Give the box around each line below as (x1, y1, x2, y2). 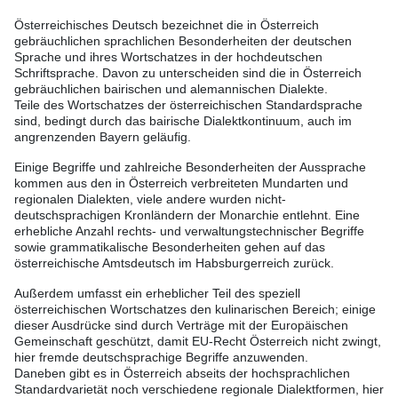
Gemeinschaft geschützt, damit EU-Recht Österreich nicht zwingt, (14, 334, 381, 349)
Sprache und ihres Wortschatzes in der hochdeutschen (14, 50, 322, 65)
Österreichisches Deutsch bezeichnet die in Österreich (14, 18, 319, 33)
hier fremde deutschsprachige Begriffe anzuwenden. (14, 350, 308, 365)
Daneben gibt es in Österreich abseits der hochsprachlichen (14, 366, 350, 381)
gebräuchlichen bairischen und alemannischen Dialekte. (14, 82, 328, 97)
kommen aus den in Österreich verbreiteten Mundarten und (14, 176, 348, 191)
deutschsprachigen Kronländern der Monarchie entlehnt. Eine (14, 208, 360, 223)
